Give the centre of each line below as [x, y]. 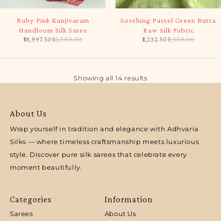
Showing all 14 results [110, 78]
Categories [31, 199]
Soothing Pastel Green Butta [168, 20]
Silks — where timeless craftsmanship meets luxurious [105, 141]
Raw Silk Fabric [168, 30]
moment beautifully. [46, 167]
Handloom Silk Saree [53, 30]
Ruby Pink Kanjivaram [53, 20]
